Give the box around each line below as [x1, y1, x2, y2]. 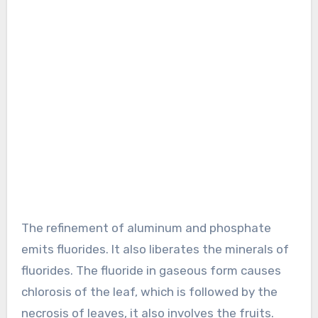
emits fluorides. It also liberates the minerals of [21, 241, 289, 256]
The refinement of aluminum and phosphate [21, 220, 271, 235]
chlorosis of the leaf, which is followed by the [21, 284, 278, 299]
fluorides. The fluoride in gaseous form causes [21, 263, 281, 278]
